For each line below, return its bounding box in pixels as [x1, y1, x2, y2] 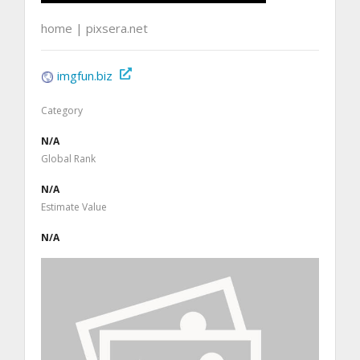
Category [41, 103, 83, 117]
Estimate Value [41, 199, 107, 214]
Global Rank [41, 151, 96, 166]
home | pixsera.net [41, 19, 148, 36]
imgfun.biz [57, 67, 112, 84]
